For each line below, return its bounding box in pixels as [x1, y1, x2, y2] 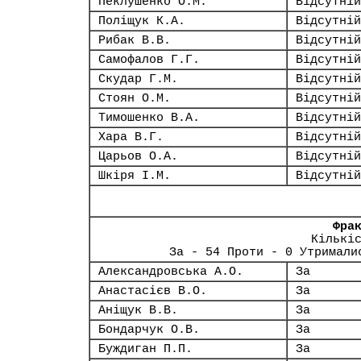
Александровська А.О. [98, 265, 243, 278]
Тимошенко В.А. [98, 111, 200, 124]
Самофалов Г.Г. [98, 53, 200, 66]
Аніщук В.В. [98, 304, 178, 317]
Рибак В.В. [98, 34, 171, 47]
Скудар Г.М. [98, 73, 178, 85]
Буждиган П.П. [98, 342, 193, 355]
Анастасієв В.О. [98, 284, 207, 297]
